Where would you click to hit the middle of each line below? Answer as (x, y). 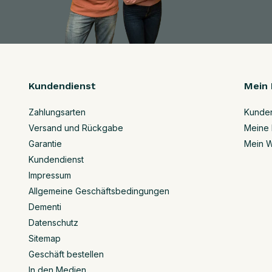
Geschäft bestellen (66, 254)
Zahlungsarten (57, 112)
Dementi (45, 207)
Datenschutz (53, 223)
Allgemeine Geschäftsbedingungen (99, 191)
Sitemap (45, 238)
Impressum (50, 175)
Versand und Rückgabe (76, 128)
